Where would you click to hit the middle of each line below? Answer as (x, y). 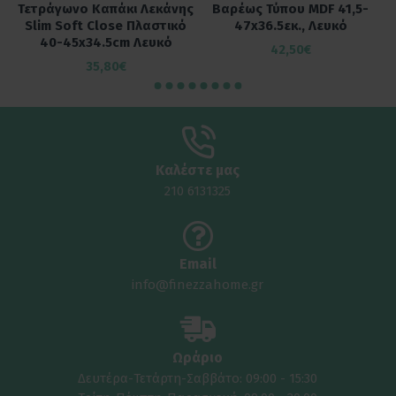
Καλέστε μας (198, 170)
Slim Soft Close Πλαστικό (106, 26)
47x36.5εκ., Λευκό (290, 26)
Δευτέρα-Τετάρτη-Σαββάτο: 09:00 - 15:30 (198, 378)
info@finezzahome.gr (198, 285)
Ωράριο (198, 358)
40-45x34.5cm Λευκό (106, 42)
